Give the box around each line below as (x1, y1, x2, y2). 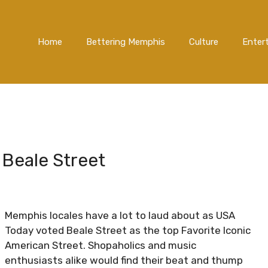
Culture (189, 36, 218, 47)
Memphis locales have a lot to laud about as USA (5, 209, 235, 222)
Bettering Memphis (86, 36, 165, 47)
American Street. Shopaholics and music (5, 239, 196, 252)
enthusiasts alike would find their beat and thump (5, 254, 243, 267)
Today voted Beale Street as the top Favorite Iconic (5, 224, 251, 237)
